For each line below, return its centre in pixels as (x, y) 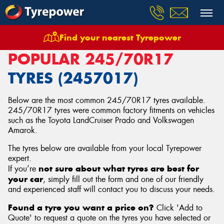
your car (25, 179)
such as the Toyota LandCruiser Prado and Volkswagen (101, 120)
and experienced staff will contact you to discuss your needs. (111, 189)
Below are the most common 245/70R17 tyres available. (107, 100)
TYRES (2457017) (73, 78)
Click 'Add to (178, 208)
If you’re (23, 169)
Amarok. (23, 130)
